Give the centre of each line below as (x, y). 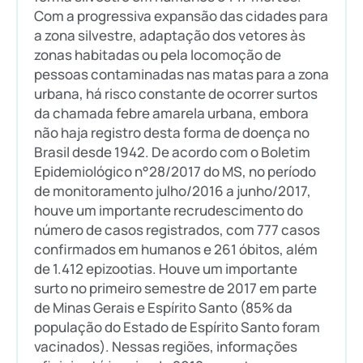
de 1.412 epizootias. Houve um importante (166, 269)
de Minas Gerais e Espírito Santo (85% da (163, 308)
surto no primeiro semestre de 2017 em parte (175, 288)
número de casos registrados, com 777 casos (177, 230)
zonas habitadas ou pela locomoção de (158, 55)
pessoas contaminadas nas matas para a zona (181, 75)
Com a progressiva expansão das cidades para (181, 16)
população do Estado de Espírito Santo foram (177, 327)
